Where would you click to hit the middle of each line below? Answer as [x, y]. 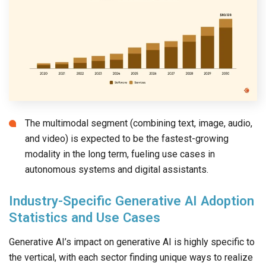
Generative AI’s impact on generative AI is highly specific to [132, 242]
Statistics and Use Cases [85, 218]
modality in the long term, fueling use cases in [120, 154]
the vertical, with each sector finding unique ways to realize [131, 258]
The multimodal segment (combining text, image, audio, [139, 123]
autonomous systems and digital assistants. [117, 170]
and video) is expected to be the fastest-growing [127, 139]
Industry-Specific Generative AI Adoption [132, 201]
